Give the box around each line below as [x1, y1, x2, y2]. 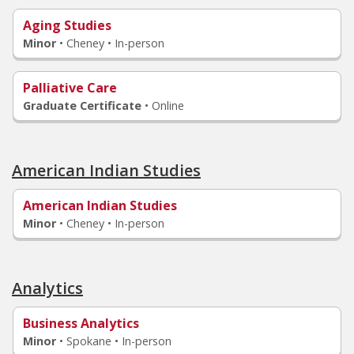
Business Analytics [23, 314, 139, 332]
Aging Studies [23, 17, 111, 34]
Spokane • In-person [66, 333, 171, 348]
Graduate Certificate [23, 98, 141, 113]
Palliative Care [23, 79, 117, 96]
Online [152, 98, 184, 113]
